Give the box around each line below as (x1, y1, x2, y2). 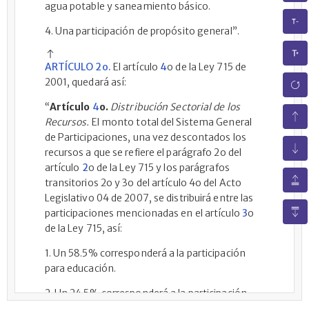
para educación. (44, 262, 117, 275)
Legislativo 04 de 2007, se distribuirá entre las (44, 192, 254, 204)
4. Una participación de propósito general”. (44, 25, 239, 37)
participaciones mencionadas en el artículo (44, 207, 242, 219)
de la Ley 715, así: (44, 222, 123, 235)
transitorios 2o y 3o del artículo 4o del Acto (44, 177, 242, 189)
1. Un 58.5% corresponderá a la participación (44, 247, 246, 259)
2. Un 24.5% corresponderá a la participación (44, 287, 247, 299)
